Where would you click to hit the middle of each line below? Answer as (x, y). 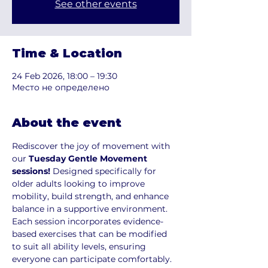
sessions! (31, 171)
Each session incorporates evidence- (88, 221)
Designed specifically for (104, 171)
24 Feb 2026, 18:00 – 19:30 (65, 76)
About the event (67, 122)
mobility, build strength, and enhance (92, 196)
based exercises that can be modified (91, 234)
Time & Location (67, 53)
